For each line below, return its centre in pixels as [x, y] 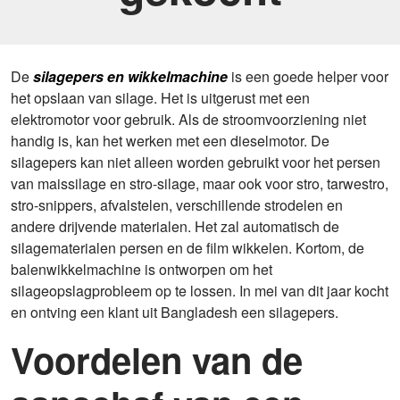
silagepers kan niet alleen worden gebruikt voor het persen [196, 162]
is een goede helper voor [308, 76]
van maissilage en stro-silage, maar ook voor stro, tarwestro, [200, 183]
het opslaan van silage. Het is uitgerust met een [160, 98]
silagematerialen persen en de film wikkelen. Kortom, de [187, 248]
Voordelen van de [157, 359]
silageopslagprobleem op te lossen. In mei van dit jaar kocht [200, 291]
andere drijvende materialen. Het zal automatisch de [175, 226]
